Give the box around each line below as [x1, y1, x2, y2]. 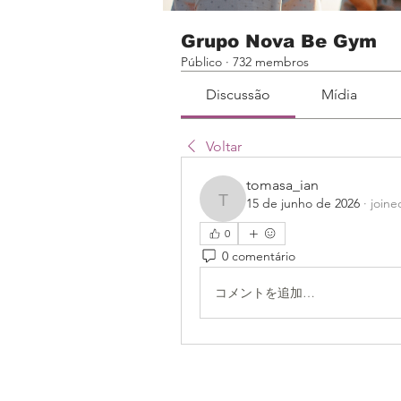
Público [181, 54, 222, 70]
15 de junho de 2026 [246, 195, 360, 211]
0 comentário [222, 247, 295, 264]
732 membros [233, 54, 309, 70]
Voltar [206, 138, 242, 155]
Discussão [206, 86, 271, 103]
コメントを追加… [215, 284, 315, 301]
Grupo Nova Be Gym [181, 31, 377, 51]
